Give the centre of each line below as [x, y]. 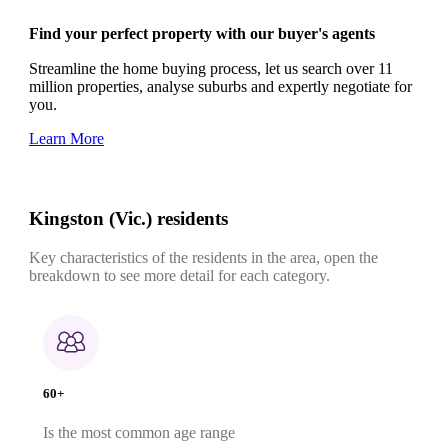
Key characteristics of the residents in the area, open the [203, 258]
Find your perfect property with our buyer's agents [202, 33]
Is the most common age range [139, 433]
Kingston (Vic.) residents [128, 219]
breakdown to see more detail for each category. [179, 276]
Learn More [66, 138]
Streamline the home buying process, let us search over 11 [211, 68]
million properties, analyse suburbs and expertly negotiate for [220, 86]
